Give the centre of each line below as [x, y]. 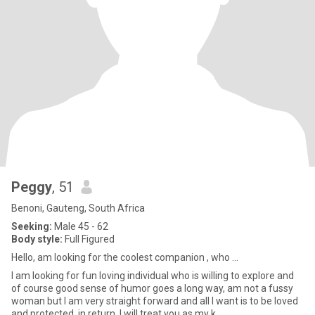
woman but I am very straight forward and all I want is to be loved [105, 301]
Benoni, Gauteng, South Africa [78, 208]
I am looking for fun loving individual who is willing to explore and [106, 276]
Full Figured [89, 239]
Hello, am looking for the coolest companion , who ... [125, 257]
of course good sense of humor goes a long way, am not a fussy [152, 288]
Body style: [37, 239]
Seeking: [32, 226]
